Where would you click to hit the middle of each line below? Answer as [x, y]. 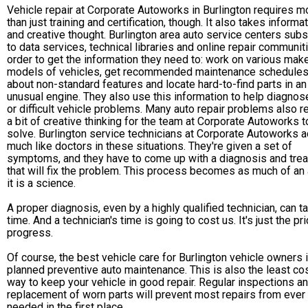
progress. [30, 232]
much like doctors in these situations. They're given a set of [150, 146]
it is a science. [41, 183]
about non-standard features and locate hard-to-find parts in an [157, 84]
